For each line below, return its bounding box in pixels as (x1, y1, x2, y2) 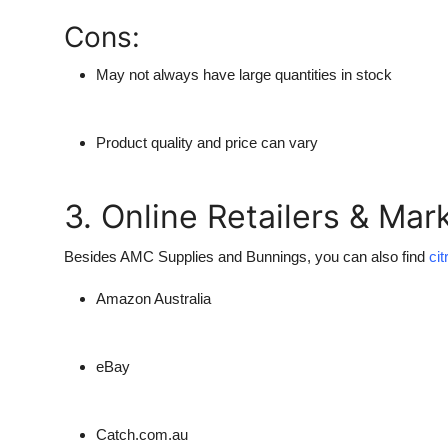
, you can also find (307, 248, 429, 266)
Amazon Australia (96, 290, 211, 308)
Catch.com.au (96, 426, 188, 444)
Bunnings (246, 248, 307, 266)
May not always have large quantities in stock (96, 66, 392, 84)
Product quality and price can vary (96, 134, 318, 152)
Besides (64, 248, 120, 266)
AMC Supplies (120, 248, 214, 266)
